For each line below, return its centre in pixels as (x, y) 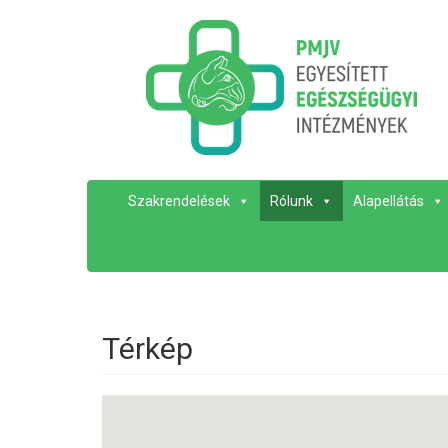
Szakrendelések (179, 201)
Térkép (147, 348)
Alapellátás (388, 201)
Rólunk (291, 201)
